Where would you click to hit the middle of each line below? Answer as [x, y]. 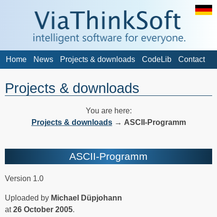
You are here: [108, 111]
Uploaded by [28, 198]
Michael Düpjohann [86, 198]
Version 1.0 [24, 178]
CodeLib [157, 59]
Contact [192, 59]
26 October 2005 [43, 209]
